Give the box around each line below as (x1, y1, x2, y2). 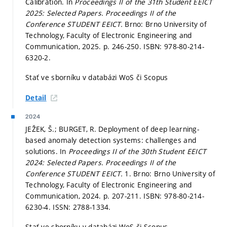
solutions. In (25, 146, 68, 156)
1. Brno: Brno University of (125, 168, 215, 178)
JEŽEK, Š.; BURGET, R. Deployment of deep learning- (25, 124, 199, 134)
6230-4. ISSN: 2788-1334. (25, 202, 111, 212)
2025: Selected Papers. (25, 8, 106, 18)
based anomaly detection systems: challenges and (25, 135, 197, 145)
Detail (25, 93, 47, 102)
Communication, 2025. (25, 41, 103, 51)
